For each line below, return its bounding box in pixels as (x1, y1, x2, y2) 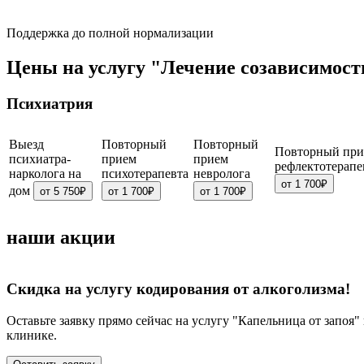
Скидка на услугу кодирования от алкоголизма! (6, 279, 350, 297)
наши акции (6, 227, 115, 249)
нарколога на (9, 167, 81, 181)
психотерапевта (102, 167, 188, 181)
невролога (193, 167, 250, 181)
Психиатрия (6, 94, 93, 112)
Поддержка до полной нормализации (6, 25, 214, 40)
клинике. (6, 327, 57, 342)
